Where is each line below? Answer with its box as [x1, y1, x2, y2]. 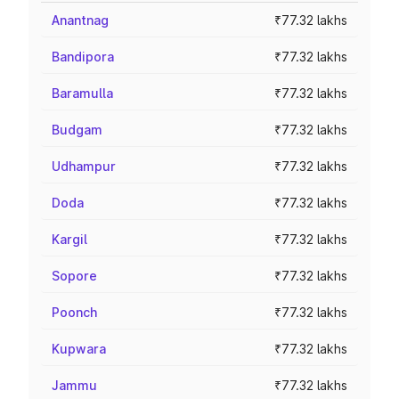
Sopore [52, 268, 97, 283]
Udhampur [52, 159, 116, 174]
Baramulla [52, 85, 113, 101]
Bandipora [52, 49, 114, 64]
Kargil [52, 232, 87, 247]
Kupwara [52, 341, 106, 356]
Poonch [52, 305, 97, 320]
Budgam [52, 122, 102, 137]
